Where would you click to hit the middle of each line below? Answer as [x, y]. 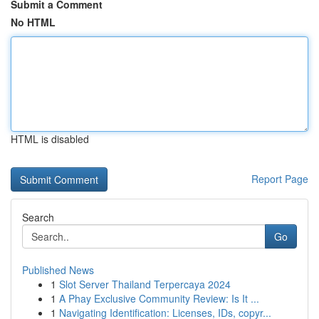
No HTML [33, 22]
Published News [58, 270]
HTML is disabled [50, 139]
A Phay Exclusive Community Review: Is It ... [159, 298]
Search [38, 217]
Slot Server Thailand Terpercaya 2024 [145, 284]
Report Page [280, 179]
